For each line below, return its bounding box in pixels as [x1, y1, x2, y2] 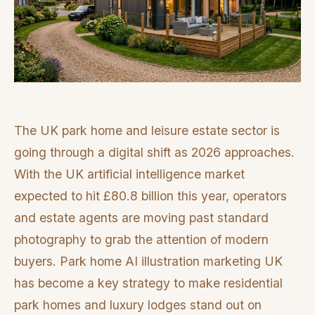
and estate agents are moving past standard [14, 210, 269, 226]
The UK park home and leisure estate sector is [14, 123, 280, 139]
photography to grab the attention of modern [14, 232, 269, 247]
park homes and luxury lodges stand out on [14, 297, 262, 313]
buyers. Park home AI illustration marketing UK [14, 254, 283, 269]
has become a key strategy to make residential [14, 276, 283, 291]
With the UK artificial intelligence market [14, 167, 245, 182]
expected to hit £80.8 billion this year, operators [14, 188, 287, 204]
